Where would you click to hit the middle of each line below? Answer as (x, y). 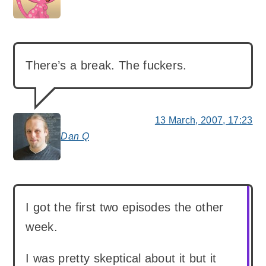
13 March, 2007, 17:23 (204, 120)
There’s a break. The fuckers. (106, 65)
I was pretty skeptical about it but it (121, 258)
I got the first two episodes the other (125, 207)
